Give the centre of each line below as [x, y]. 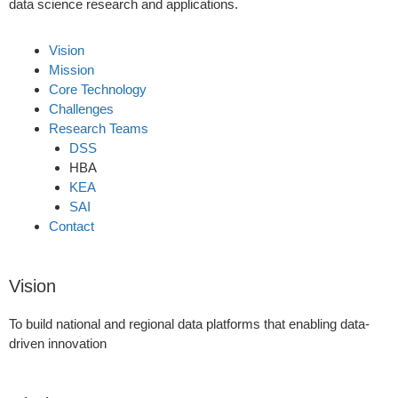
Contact [72, 226]
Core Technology [98, 89]
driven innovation [58, 344]
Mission [72, 69]
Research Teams [99, 128]
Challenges [81, 108]
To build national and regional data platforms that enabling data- [189, 324]
